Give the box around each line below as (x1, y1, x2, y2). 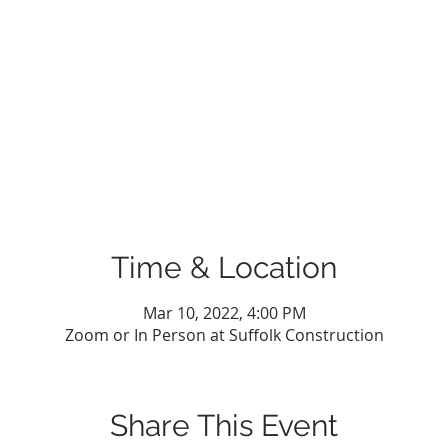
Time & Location (111, 250, 337, 285)
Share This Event (110, 408, 338, 443)
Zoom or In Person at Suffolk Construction (64, 324, 384, 346)
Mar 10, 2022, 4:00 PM (142, 302, 306, 324)
